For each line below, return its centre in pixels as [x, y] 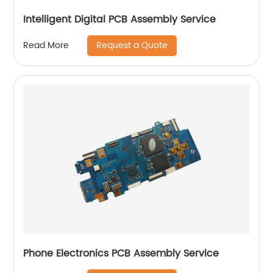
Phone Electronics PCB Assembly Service [121, 253]
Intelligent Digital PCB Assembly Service [120, 19]
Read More [46, 45]
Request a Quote [132, 45]
